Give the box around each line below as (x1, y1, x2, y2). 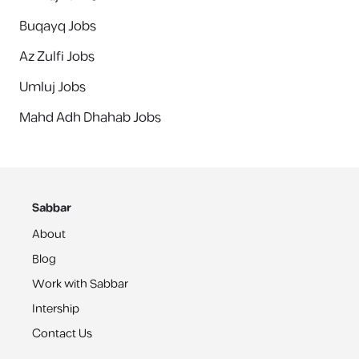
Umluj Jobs (19, 77, 86, 98)
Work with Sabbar (32, 275, 128, 293)
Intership (32, 300, 79, 318)
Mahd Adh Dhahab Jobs (19, 107, 161, 128)
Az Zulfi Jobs (19, 46, 95, 67)
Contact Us (32, 325, 92, 343)
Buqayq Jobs (19, 16, 96, 37)
